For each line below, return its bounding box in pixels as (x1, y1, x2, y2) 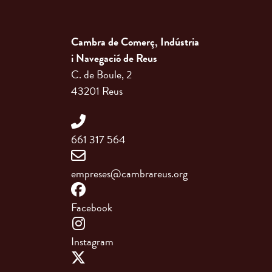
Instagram (71, 234, 114, 250)
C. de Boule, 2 (71, 67, 132, 83)
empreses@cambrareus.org (71, 166, 188, 182)
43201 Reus (71, 83, 123, 100)
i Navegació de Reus (71, 50, 157, 67)
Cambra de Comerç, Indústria (71, 34, 199, 50)
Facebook (71, 200, 112, 216)
